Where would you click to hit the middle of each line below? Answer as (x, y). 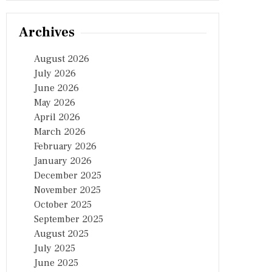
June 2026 (56, 88)
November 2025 (67, 190)
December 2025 (68, 175)
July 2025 (55, 248)
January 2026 (63, 161)
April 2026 (57, 117)
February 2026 (65, 146)
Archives (47, 32)
